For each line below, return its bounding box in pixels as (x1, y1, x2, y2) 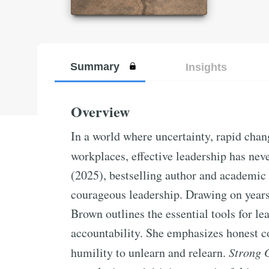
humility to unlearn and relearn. (71, 244, 229, 261)
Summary (70, 60, 119, 73)
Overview (71, 101, 130, 122)
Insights (185, 61, 227, 73)
